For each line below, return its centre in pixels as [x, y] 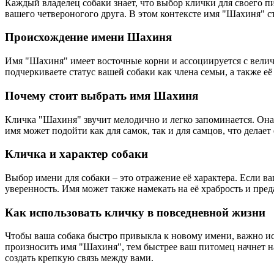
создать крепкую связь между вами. [79, 258]
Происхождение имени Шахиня [88, 37]
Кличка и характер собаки [76, 154]
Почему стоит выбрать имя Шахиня [102, 95]
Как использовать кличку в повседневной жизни [135, 212]
